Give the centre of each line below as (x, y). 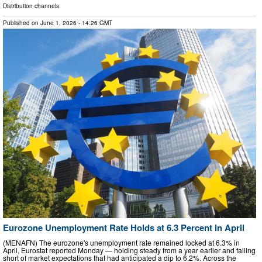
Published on (22, 23)
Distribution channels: (32, 6)
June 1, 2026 (58, 23)
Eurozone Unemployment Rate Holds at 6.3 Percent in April (124, 228)
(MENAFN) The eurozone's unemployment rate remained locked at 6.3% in (121, 242)
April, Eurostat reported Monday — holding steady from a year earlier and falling (129, 250)
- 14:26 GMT (94, 23)
